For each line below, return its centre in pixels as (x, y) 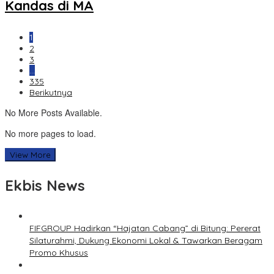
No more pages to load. (50, 134)
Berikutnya (51, 93)
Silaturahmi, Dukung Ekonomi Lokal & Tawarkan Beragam (146, 241)
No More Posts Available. (54, 113)
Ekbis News (45, 186)
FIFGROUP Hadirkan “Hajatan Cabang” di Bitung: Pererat (145, 228)
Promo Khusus (59, 253)
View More (30, 155)
